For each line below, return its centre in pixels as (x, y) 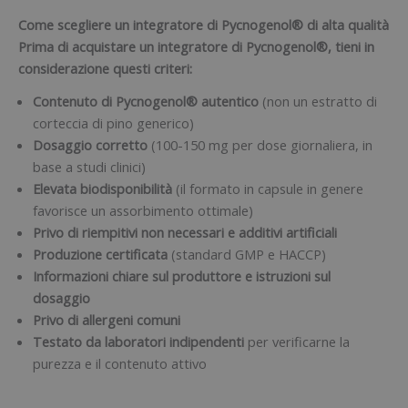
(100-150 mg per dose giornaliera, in (262, 144)
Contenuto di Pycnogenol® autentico (148, 101)
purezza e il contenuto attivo (120, 363)
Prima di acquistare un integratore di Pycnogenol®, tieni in (196, 47)
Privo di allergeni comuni (107, 319)
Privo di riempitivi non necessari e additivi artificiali (185, 232)
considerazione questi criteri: (105, 69)
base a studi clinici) (89, 166)
